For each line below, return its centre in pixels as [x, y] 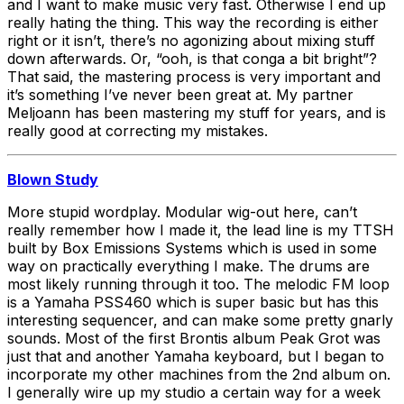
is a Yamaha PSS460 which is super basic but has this [193, 302]
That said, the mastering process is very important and [194, 76]
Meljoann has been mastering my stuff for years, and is [197, 112]
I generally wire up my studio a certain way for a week [194, 392]
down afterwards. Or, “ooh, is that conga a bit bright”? [192, 58]
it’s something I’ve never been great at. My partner [180, 94]
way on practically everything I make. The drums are [188, 266]
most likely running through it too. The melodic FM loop [198, 284]
